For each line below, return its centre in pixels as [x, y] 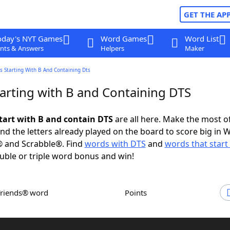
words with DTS [115, 144]
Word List [202, 39]
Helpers [112, 48]
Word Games [123, 39]
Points [138, 193]
